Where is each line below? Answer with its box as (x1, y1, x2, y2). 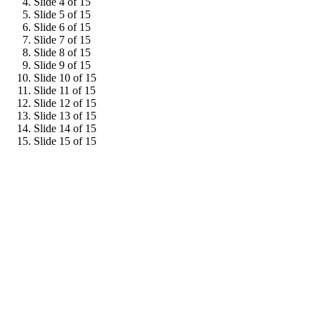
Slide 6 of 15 (34, 21, 91, 33)
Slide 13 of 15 (34, 110, 96, 122)
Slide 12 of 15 (34, 97, 96, 109)
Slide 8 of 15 (34, 46, 91, 58)
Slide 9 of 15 (34, 59, 91, 71)
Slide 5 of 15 (34, 8, 91, 20)
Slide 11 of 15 (34, 84, 96, 96)
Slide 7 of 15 (34, 34, 91, 46)
